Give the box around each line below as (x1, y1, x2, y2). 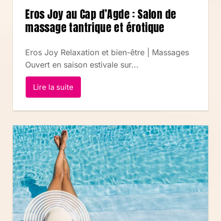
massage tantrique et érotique (25, 19, 165, 36)
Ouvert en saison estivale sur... (25, 60, 139, 70)
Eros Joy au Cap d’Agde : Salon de (25, 6, 177, 23)
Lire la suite (33, 82, 74, 92)
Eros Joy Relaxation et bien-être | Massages (25, 47, 189, 58)
